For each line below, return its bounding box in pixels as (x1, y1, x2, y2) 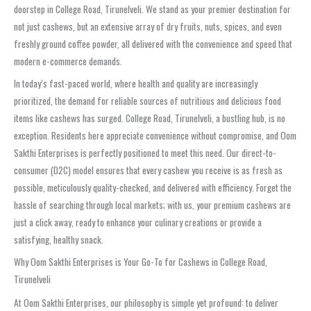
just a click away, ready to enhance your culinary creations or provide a (14, 215, 262, 229)
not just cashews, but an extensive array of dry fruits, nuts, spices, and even (14, 19, 282, 33)
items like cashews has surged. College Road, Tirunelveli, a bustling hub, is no (14, 110, 285, 125)
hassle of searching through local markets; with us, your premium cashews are (14, 197, 291, 212)
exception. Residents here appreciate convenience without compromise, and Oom (14, 128, 296, 142)
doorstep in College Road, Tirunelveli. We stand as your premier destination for (14, 1, 291, 16)
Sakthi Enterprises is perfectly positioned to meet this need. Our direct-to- (14, 145, 276, 160)
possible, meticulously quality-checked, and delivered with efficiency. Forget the (14, 180, 292, 194)
